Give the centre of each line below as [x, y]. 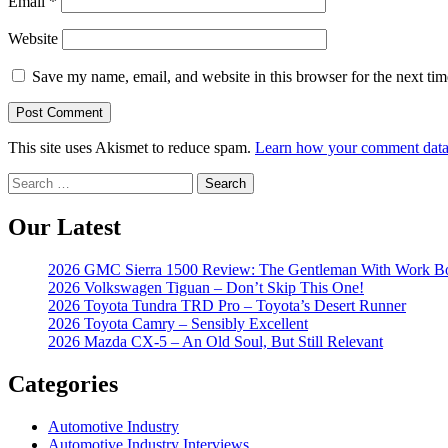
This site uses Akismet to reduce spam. [131, 148]
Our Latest [64, 227]
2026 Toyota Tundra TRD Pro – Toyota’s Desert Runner [227, 306]
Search [28, 181]
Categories [63, 383]
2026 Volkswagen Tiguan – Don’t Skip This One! [206, 288]
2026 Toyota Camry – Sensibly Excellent [178, 324]
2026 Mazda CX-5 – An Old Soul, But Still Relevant [215, 342]
